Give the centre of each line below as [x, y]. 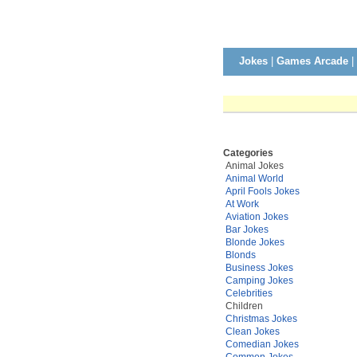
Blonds [241, 255]
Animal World [255, 178]
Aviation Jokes [257, 217]
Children [243, 306]
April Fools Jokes [263, 191]
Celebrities [249, 293]
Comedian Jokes [262, 344]
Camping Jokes [259, 280]
